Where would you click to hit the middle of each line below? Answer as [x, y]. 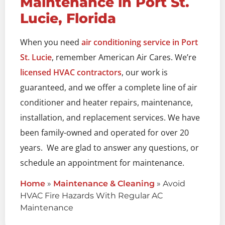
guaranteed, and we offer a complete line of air [109, 88]
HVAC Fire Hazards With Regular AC [91, 195]
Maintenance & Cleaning [104, 183]
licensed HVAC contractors [71, 73]
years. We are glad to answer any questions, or [109, 148]
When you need [51, 42]
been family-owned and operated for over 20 [104, 133]
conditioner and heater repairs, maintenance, [106, 103]
